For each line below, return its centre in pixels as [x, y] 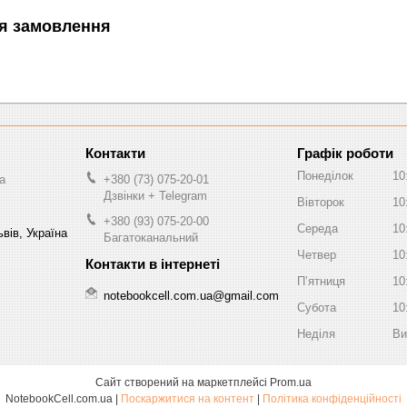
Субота [317, 307]
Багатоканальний [151, 238]
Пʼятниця [321, 281]
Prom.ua [291, 383]
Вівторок [321, 202]
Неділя [316, 333]
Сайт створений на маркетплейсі [183, 383]
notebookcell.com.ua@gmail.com [191, 295]
